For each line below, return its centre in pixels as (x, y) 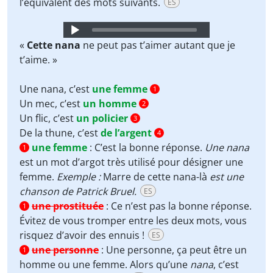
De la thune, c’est (60, 133)
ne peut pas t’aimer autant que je (159, 45)
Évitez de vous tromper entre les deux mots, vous (133, 221)
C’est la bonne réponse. (150, 147)
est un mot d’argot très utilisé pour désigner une (131, 162)
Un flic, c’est (48, 118)
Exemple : (79, 177)
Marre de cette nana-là (155, 177)
